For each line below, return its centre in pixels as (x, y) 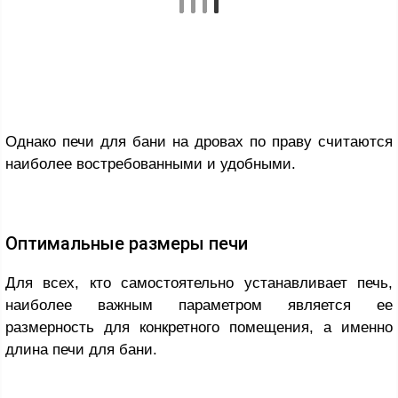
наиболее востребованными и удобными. (151, 164)
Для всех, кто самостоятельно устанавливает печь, (199, 283)
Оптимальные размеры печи (127, 244)
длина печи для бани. (81, 350)
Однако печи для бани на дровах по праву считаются (199, 142)
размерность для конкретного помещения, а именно (199, 328)
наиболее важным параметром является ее (199, 306)
